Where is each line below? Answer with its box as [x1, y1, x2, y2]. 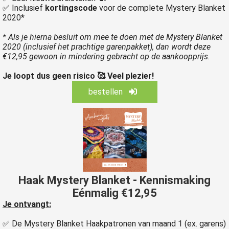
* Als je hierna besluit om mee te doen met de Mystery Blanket [3, 32, 222, 42]
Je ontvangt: [3, 199, 51, 209]
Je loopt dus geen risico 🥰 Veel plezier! [3, 71, 154, 81]
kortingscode [45, 3, 97, 13]
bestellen [88, 87, 125, 97]
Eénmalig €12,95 [72, 187, 157, 199]
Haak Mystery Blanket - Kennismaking [18, 174, 211, 187]
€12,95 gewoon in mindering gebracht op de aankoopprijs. [3, 52, 210, 61]
